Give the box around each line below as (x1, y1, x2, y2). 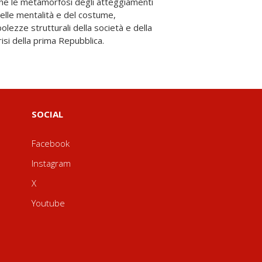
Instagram (31, 157, 71, 169)
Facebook (31, 137, 70, 149)
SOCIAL (31, 108, 63, 120)
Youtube (31, 197, 65, 209)
